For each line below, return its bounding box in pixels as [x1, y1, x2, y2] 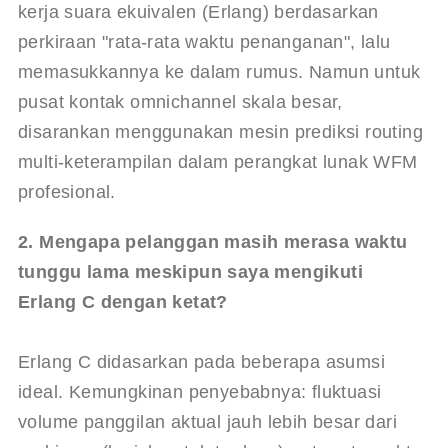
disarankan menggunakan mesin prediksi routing [17, 121, 429, 142]
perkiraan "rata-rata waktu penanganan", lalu [17, 31, 396, 52]
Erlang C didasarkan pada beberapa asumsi [17, 351, 391, 372]
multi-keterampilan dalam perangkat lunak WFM [17, 151, 423, 172]
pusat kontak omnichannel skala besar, [17, 91, 349, 112]
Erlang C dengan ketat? [17, 291, 228, 312]
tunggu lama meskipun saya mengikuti [17, 261, 369, 282]
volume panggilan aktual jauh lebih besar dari [17, 411, 403, 432]
